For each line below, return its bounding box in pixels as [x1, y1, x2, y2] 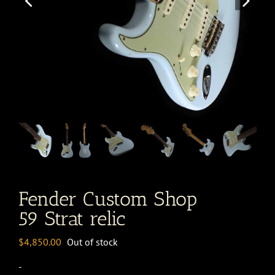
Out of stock [67, 235, 118, 248]
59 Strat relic [18, 206, 125, 230]
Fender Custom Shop [18, 187, 197, 211]
